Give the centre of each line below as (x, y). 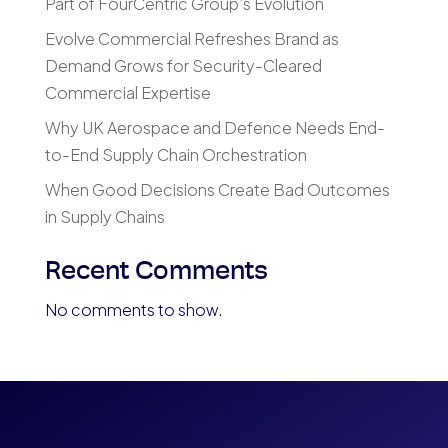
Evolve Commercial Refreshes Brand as (191, 39)
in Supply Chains (104, 217)
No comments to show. (133, 310)
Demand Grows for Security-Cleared (183, 66)
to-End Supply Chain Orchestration (175, 155)
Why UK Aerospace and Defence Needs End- (214, 128)
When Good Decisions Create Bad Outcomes (217, 190)
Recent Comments (156, 273)
